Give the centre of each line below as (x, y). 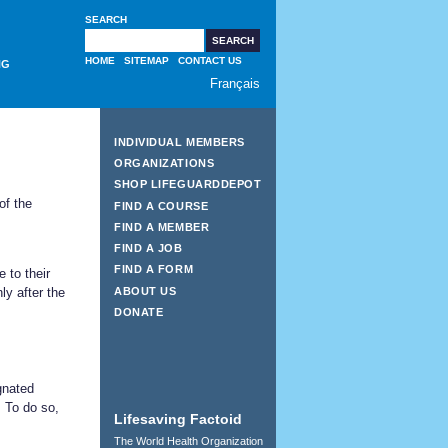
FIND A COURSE (161, 205)
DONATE (139, 312)
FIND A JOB (148, 248)
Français (235, 83)
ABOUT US (145, 290)
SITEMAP (146, 60)
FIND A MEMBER (162, 226)
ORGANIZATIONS (164, 163)
